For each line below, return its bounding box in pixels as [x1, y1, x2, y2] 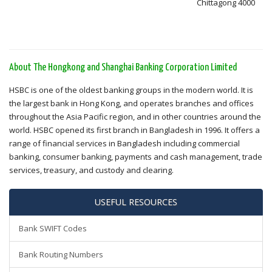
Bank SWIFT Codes [19, 223, 87, 234]
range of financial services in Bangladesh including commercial [9, 138, 240, 149]
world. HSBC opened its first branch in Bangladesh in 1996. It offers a [9, 124, 260, 135]
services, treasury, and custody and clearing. [9, 165, 174, 175]
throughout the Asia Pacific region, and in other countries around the [9, 111, 261, 122]
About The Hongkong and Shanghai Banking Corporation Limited [9, 63, 237, 73]
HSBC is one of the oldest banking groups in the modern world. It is [9, 84, 253, 95]
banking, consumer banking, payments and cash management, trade [9, 151, 262, 162]
